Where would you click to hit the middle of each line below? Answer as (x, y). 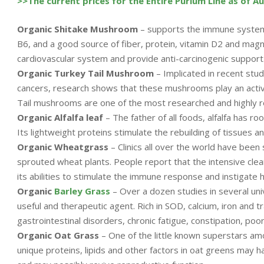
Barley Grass (82, 191)
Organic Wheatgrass (63, 146)
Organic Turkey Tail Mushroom (85, 73)
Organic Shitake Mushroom (77, 29)
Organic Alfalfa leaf (60, 117)
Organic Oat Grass (58, 235)
